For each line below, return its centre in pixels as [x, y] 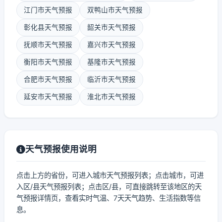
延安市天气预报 [48, 97]
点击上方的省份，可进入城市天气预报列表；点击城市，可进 [110, 175]
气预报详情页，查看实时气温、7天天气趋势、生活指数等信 [109, 198]
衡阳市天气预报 [48, 62]
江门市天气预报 [48, 10]
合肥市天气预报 [48, 79]
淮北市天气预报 [111, 97]
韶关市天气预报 [111, 27]
